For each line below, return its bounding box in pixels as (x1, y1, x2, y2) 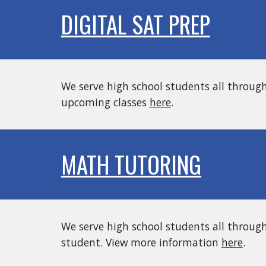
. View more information (100, 235, 221, 249)
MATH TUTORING (61, 147, 201, 181)
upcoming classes (61, 95, 150, 109)
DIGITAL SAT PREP (61, 7, 210, 41)
